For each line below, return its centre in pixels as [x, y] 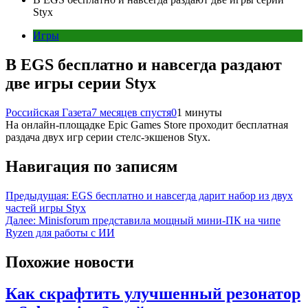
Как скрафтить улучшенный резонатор [153, 294]
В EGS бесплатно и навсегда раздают [144, 64]
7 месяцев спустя [131, 112]
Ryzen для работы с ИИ [60, 232]
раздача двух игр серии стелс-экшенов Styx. [108, 137]
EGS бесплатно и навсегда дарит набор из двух [182, 195]
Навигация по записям [91, 166]
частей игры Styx [46, 208]
